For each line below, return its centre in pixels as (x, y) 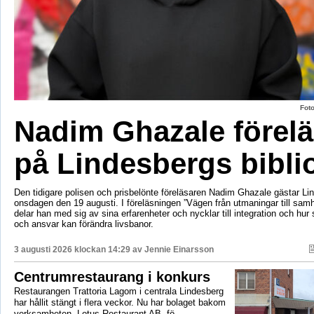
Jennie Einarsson (179, 249)
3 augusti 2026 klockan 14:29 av (79, 249)
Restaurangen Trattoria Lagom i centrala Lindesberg (118, 291)
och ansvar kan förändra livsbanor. (83, 224)
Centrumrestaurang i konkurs (112, 277)
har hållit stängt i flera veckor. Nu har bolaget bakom (120, 302)
